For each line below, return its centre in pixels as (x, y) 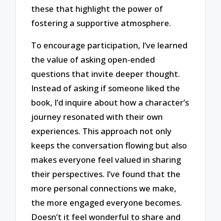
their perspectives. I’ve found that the (106, 174)
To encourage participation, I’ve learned (110, 45)
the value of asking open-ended (93, 59)
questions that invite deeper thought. (106, 74)
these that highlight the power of (97, 9)
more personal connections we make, (104, 188)
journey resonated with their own (97, 116)
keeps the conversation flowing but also (109, 145)
